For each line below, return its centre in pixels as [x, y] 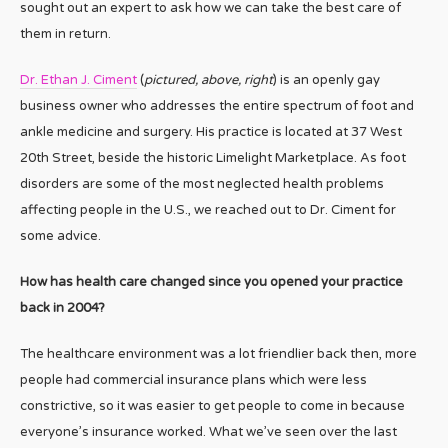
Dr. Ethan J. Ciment [78, 80]
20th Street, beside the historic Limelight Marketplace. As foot [213, 158]
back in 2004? [62, 308]
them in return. [65, 34]
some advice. [60, 236]
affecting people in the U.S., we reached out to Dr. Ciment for [208, 210]
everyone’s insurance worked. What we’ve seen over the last [208, 432]
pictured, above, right [208, 80]
